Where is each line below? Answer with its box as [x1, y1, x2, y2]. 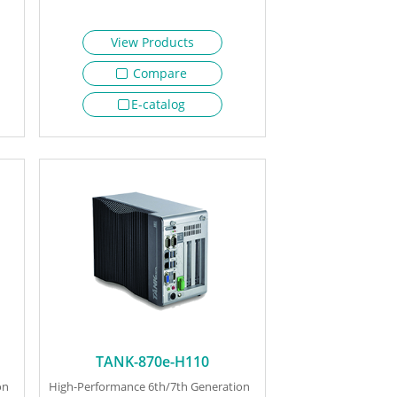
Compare [128, 64, 187, 82]
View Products [110, 33, 194, 51]
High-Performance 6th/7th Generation [48, 378, 250, 395]
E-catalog [130, 95, 185, 113]
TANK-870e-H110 [95, 351, 209, 371]
